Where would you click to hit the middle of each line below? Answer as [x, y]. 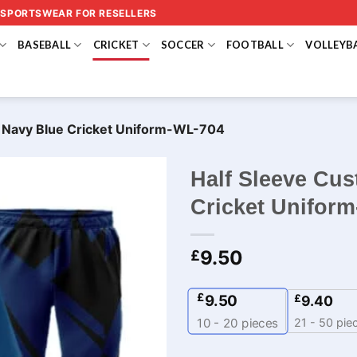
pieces [259, 323]
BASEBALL [45, 45]
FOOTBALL [255, 45]
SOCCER [182, 45]
